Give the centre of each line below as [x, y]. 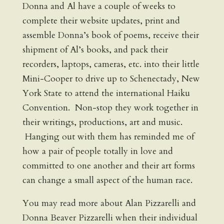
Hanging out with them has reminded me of [108, 136]
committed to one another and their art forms [108, 165]
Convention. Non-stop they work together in [110, 107]
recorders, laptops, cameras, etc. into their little [111, 64]
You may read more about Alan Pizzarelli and [109, 203]
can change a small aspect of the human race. [107, 180]
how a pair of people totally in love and [97, 151]
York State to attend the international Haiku [106, 93]
